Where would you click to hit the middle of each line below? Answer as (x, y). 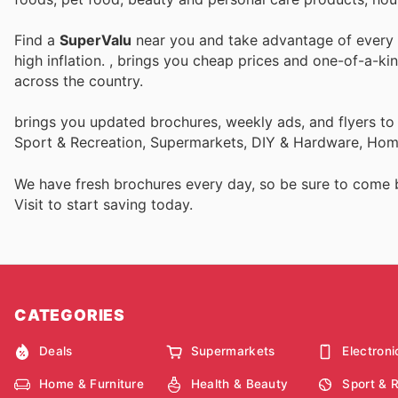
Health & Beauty (239, 384)
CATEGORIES (70, 314)
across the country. (79, 81)
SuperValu (96, 40)
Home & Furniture (92, 384)
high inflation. (62, 61)
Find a (37, 40)
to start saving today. (120, 204)
